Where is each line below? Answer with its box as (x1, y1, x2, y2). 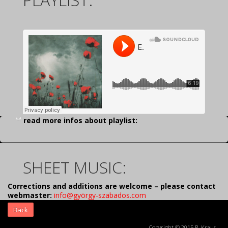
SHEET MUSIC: (23, 156, 126, 178)
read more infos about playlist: (23, 116, 137, 125)
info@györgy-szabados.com (54, 190, 146, 200)
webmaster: (8, 190, 54, 200)
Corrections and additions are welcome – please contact (8, 181, 216, 191)
